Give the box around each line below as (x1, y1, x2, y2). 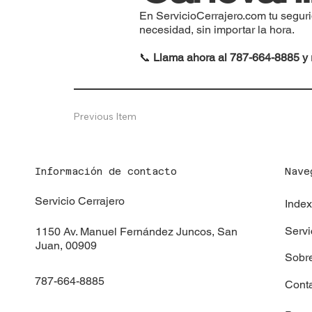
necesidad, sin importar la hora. (139, 22, 295, 36)
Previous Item (73, 109, 136, 123)
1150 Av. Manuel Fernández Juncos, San (35, 225, 237, 239)
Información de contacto (35, 166, 178, 178)
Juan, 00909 (35, 239, 97, 253)
